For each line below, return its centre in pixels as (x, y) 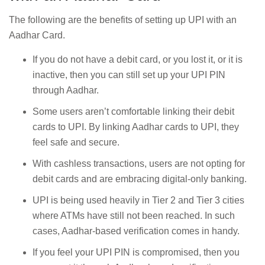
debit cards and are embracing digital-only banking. (140, 179)
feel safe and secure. (76, 142)
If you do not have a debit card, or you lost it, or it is (138, 59)
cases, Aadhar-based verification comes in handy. (136, 231)
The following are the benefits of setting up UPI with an (123, 20)
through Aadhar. (66, 90)
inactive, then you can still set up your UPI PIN (129, 75)
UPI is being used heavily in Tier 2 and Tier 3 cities (138, 200)
